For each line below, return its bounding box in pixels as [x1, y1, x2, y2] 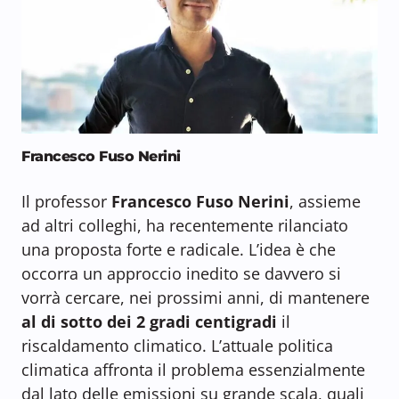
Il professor [21, 191, 111, 213]
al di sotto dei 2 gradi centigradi [21, 311, 277, 333]
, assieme [289, 191, 361, 213]
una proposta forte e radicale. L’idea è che [21, 239, 336, 261]
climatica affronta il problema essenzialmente [21, 359, 365, 381]
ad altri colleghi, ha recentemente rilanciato [21, 215, 348, 237]
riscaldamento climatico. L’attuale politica [21, 335, 333, 357]
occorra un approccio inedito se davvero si [21, 263, 341, 285]
